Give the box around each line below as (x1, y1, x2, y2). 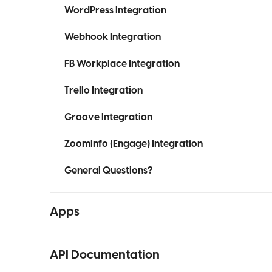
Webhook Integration (64, 30, 161, 44)
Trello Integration (64, 84, 143, 97)
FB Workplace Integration (64, 57, 180, 70)
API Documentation (50, 246, 160, 263)
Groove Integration (64, 110, 152, 124)
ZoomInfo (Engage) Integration (64, 137, 203, 151)
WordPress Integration (64, 4, 166, 17)
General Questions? (64, 164, 152, 177)
